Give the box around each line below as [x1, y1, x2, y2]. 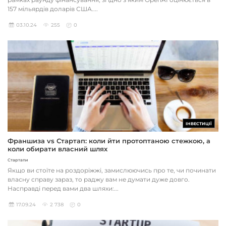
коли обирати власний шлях [8, 145, 107, 153]
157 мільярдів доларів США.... [8, 5, 98, 13]
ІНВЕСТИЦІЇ [186, 121, 212, 127]
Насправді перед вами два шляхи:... [8, 185, 119, 193]
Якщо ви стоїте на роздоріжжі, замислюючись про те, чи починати [8, 166, 216, 175]
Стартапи [8, 157, 28, 163]
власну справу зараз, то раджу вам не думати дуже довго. [8, 176, 190, 184]
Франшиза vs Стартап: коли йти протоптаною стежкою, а [8, 137, 210, 145]
